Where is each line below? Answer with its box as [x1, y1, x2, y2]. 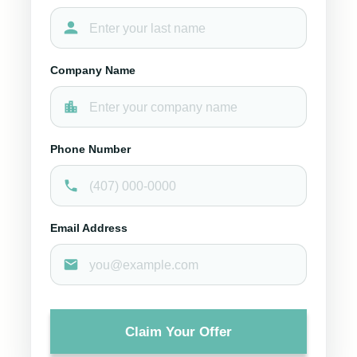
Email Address [50, 222, 127, 234]
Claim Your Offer [125, 324, 232, 339]
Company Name [50, 64, 135, 76]
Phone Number [50, 143, 131, 155]
